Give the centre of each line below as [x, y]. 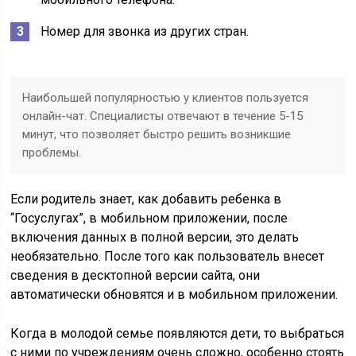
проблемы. [52, 153]
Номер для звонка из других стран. [145, 31]
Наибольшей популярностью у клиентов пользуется [166, 98]
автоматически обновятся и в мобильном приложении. [174, 294]
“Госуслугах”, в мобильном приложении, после [149, 218]
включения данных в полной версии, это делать [155, 237]
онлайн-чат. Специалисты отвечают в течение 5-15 [163, 116]
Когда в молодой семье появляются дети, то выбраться [178, 333]
